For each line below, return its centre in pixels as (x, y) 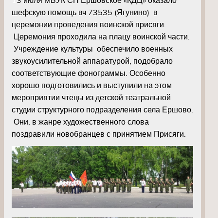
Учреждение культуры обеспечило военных (92, 48)
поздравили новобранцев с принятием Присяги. (99, 134)
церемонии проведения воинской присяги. (89, 24)
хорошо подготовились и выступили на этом (92, 85)
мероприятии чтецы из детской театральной (91, 97)
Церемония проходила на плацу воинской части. (101, 36)
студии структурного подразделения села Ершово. (102, 109)
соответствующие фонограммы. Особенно (89, 73)
